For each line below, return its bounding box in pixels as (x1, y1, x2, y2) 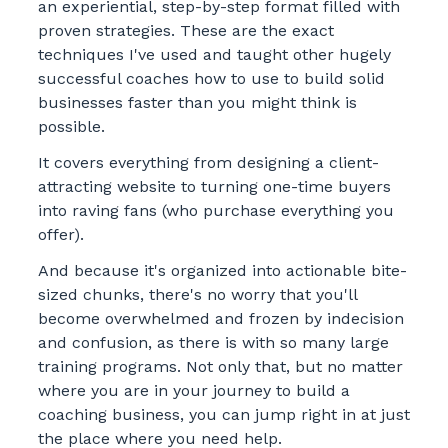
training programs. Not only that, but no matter (37, 357, 403, 376)
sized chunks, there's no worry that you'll (37, 285, 357, 304)
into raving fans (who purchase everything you (37, 201, 394, 220)
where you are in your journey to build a (37, 381, 350, 400)
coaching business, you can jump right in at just (37, 405, 410, 424)
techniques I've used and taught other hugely (37, 45, 391, 64)
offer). (37, 225, 84, 244)
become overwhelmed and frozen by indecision (37, 309, 404, 328)
